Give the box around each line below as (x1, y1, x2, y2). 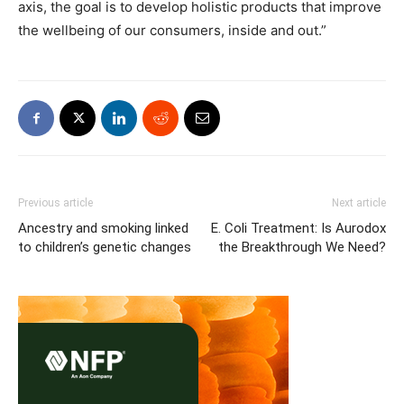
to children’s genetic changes (18, 239, 191, 256)
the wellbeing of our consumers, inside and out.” (18, 22, 326, 40)
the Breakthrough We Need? (218, 239, 386, 256)
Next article (332, 197, 386, 210)
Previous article (18, 197, 93, 210)
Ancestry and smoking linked (18, 220, 188, 237)
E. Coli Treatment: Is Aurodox (211, 220, 386, 237)
